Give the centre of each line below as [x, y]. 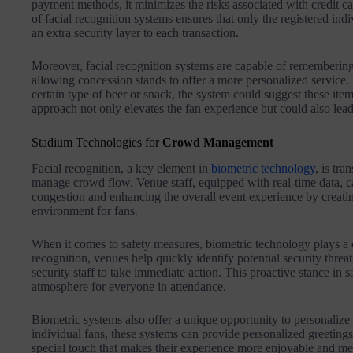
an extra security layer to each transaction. [135, 32]
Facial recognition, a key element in [121, 168]
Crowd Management [216, 142]
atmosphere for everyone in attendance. [129, 286]
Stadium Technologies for [95, 142]
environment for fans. [85, 210]
